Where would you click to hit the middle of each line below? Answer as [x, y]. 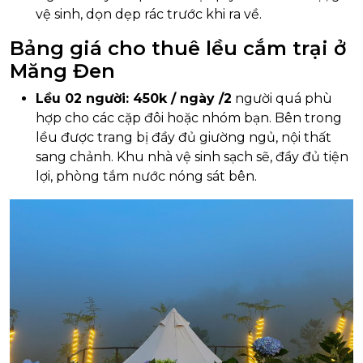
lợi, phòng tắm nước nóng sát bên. [146, 176]
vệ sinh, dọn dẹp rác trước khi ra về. [149, 14]
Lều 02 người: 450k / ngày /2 [134, 98]
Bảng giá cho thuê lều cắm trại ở [178, 48]
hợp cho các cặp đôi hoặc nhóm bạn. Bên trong [189, 117]
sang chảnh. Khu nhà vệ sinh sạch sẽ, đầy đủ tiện [192, 156]
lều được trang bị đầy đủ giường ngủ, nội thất [184, 137]
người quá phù [282, 98]
